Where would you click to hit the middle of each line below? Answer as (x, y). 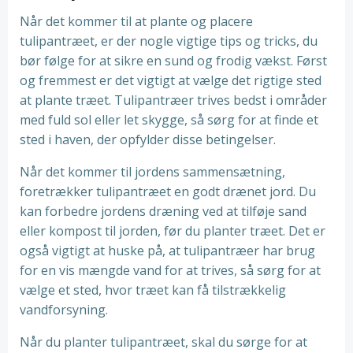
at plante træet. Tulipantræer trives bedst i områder (173, 100)
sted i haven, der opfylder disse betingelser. (148, 139)
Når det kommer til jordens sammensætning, (152, 172)
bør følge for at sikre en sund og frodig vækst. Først (173, 61)
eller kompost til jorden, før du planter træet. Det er (173, 231)
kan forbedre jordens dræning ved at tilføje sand (163, 211)
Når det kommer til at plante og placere (136, 21)
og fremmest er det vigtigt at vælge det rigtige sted (171, 80)
